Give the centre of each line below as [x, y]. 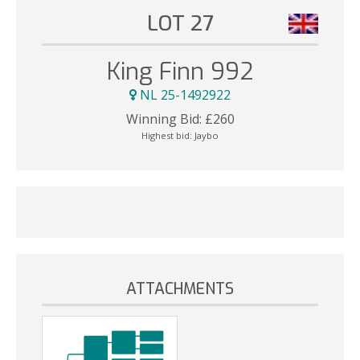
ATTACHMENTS [180, 288]
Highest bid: [168, 135]
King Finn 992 [180, 72]
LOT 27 [180, 23]
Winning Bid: [164, 119]
